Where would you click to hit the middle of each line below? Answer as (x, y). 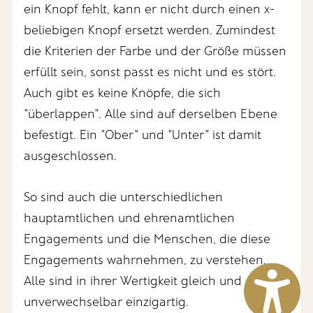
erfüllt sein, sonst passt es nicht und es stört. (150, 72)
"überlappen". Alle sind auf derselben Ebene (151, 114)
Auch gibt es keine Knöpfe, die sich (123, 93)
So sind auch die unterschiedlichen (124, 197)
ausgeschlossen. (71, 155)
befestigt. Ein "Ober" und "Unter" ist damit (143, 134)
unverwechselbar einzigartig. (107, 301)
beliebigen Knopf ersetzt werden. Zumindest (150, 30)
